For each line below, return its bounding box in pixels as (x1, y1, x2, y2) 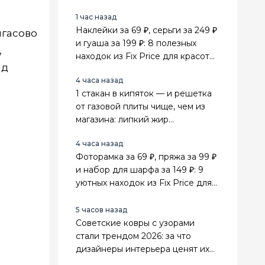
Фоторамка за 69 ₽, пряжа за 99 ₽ (76, 151, 216, 162)
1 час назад (76, 12, 117, 21)
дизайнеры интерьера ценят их (76, 244, 209, 254)
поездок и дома (76, 64, 144, 75)
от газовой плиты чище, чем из (76, 101, 205, 112)
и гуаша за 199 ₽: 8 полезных (76, 38, 196, 49)
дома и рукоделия (76, 190, 154, 201)
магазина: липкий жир (76, 114, 169, 125)
